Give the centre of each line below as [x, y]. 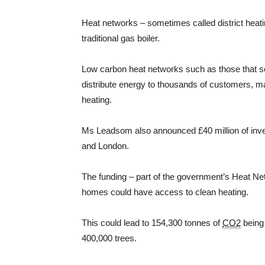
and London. [105, 146]
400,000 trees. [109, 238]
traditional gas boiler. [121, 38]
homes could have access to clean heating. [165, 192]
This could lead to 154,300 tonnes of [152, 223]
